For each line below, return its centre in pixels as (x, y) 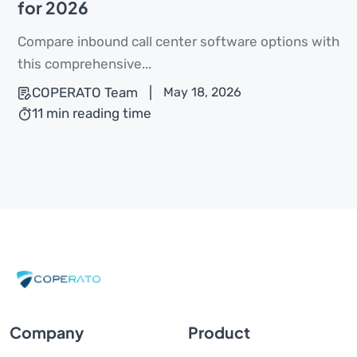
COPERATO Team (85, 93)
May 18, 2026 (202, 92)
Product (219, 333)
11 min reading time (92, 114)
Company (47, 333)
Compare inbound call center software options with (178, 42)
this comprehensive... (84, 64)
